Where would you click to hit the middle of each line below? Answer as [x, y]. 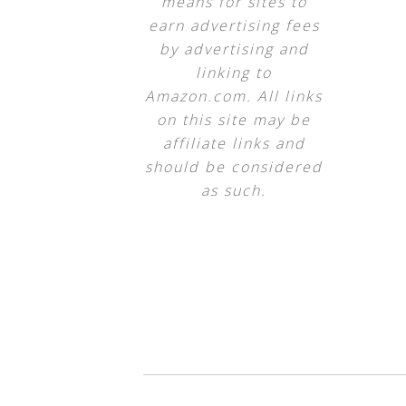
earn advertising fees [234, 25]
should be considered [234, 167]
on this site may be [234, 120]
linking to [234, 72]
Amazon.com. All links [234, 96]
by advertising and [234, 49]
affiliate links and [234, 143]
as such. [234, 190]
